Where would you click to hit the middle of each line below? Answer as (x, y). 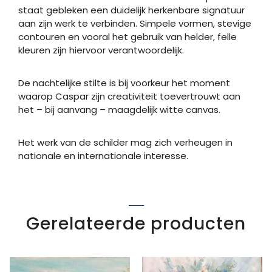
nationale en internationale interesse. (103, 155)
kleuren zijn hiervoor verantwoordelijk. (101, 50)
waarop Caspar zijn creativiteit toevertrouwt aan (129, 96)
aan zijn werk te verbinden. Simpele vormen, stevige (135, 23)
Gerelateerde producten (136, 223)
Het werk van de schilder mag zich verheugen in (125, 142)
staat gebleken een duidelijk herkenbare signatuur (131, 10)
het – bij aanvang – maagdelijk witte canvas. (119, 109)
